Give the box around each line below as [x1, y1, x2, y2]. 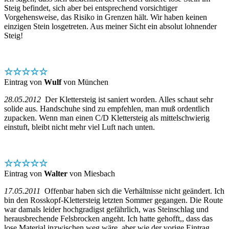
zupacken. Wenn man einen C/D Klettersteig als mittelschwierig [4, 113, 210, 122]
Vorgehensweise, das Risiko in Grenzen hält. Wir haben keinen [4, 12, 207, 21]
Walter [44, 169, 67, 178]
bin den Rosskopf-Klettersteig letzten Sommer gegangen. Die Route [4, 195, 223, 204]
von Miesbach [67, 169, 115, 178]
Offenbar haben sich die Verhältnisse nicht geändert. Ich [40, 186, 224, 195]
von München [61, 77, 108, 86]
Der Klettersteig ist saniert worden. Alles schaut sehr [41, 95, 213, 104]
